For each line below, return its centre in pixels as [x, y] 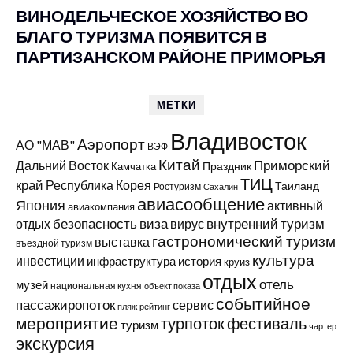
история [200, 261]
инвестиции [50, 260]
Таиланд [297, 186]
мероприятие [67, 323]
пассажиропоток [65, 305]
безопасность [95, 224]
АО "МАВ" [45, 145]
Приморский [292, 165]
